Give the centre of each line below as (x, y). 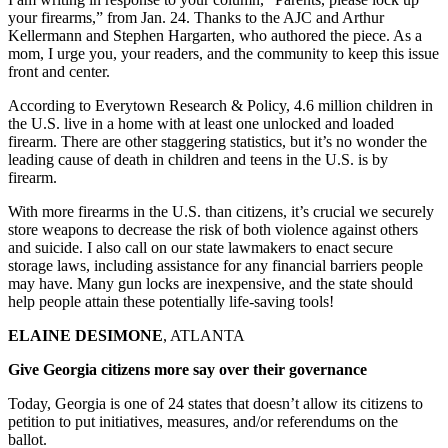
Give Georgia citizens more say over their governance (187, 370)
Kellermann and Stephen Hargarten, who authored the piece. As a (215, 36)
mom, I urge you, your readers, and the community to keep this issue (223, 54)
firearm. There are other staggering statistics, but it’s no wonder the (217, 142)
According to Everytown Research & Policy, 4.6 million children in (220, 106)
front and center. (59, 72)
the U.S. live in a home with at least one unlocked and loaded (201, 124)
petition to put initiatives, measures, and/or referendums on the (203, 422)
